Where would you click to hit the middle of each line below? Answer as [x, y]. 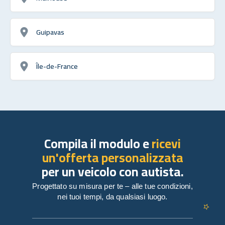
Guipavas [50, 32]
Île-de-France [57, 66]
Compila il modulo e [98, 143]
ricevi [166, 143]
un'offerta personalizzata [113, 157]
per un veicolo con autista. [113, 171]
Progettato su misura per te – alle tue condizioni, [113, 186]
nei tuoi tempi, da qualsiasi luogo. [113, 196]
